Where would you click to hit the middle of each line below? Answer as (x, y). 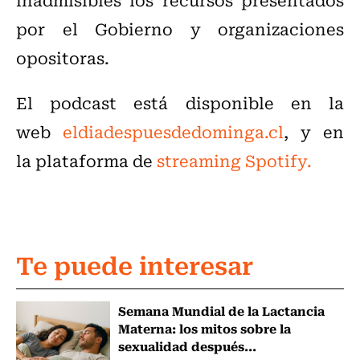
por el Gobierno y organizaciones (180, 28)
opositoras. (63, 57)
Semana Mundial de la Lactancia (221, 310)
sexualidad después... (187, 345)
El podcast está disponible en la (180, 102)
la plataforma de (86, 160)
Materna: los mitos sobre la (204, 327)
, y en (314, 131)
